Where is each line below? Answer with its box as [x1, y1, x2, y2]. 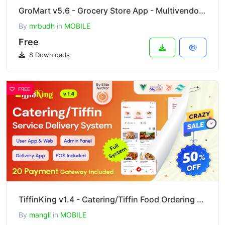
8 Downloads [27, 51, 70, 59]
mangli [29, 210, 51, 219]
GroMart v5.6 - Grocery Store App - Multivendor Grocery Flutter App [199, 6, 205, 16]
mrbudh [29, 22, 55, 30]
